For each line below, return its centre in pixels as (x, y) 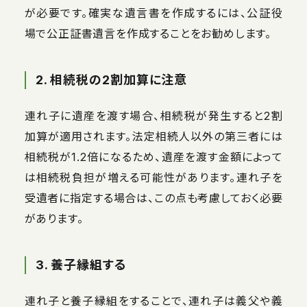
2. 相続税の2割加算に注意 (111, 79)
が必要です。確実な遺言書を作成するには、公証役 (153, 13)
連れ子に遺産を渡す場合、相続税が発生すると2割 (153, 115)
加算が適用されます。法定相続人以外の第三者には (153, 136)
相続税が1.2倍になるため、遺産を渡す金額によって (153, 157)
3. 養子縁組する (81, 265)
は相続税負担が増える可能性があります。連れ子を (153, 177)
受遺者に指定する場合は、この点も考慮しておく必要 (153, 198)
